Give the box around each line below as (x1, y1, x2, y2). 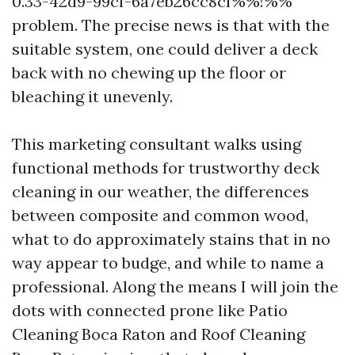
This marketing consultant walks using (12, 134, 301, 154)
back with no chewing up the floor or (12, 63, 286, 82)
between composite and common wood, (12, 205, 308, 225)
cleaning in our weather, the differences (12, 181, 309, 201)
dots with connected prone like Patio (12, 300, 288, 320)
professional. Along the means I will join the (12, 277, 338, 296)
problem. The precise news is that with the (12, 15, 330, 35)
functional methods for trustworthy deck (12, 158, 319, 177)
